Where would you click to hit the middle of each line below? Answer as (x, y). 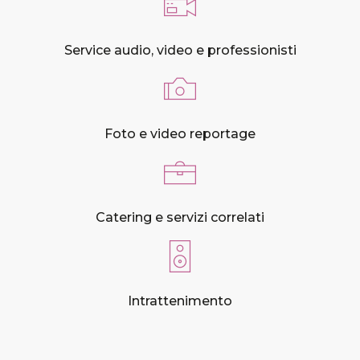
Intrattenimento (180, 301)
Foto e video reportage (180, 134)
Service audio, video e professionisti (180, 50)
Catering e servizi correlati (180, 217)
